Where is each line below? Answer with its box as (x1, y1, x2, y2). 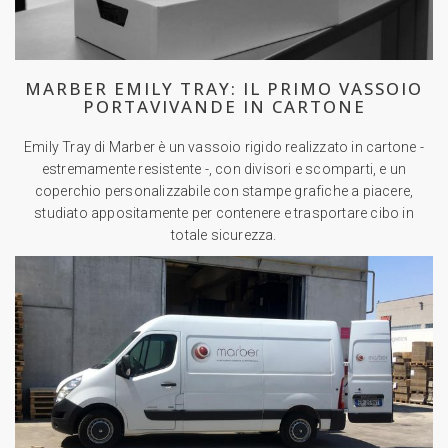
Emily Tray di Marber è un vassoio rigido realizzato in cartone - (24, 139, 424, 156)
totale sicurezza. (171, 227, 277, 244)
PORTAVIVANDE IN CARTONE (82, 95, 366, 119)
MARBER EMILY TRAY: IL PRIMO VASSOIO (25, 77, 423, 101)
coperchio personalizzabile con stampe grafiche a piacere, (34, 183, 414, 200)
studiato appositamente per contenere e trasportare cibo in (34, 205, 414, 222)
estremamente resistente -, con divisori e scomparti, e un (41, 161, 407, 178)
